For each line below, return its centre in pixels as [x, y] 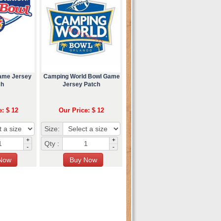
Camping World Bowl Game [81, 76]
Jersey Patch [81, 84]
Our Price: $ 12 [81, 110]
